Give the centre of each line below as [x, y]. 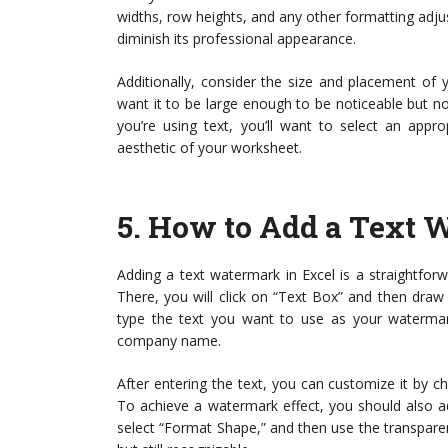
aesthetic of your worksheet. [209, 148]
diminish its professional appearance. [236, 39]
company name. [169, 341]
